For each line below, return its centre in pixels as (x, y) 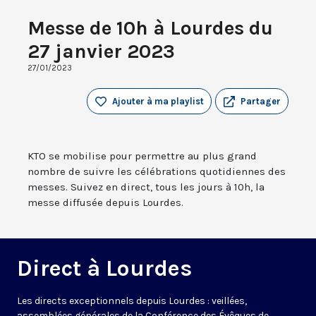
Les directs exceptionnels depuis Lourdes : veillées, (132, 301)
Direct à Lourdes (104, 269)
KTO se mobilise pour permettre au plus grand (142, 156)
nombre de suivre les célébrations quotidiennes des (157, 172)
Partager (261, 102)
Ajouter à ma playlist (158, 102)
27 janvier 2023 (101, 51)
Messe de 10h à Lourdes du (150, 28)
